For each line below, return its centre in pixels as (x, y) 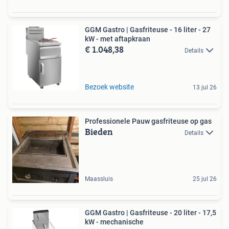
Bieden (99, 132)
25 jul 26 (205, 179)
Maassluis (99, 179)
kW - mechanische (114, 222)
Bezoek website (109, 87)
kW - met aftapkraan (118, 39)
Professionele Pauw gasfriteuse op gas (148, 121)
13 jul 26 (205, 87)
